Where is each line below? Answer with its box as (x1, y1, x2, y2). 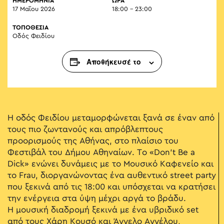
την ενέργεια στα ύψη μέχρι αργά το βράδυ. (7, 194, 186, 203)
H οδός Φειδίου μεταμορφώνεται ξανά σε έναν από (7, 114, 214, 122)
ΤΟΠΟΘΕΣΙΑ (12, 24, 48, 31)
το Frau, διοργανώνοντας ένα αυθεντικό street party (7, 171, 216, 180)
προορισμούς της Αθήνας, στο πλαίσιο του (7, 137, 178, 145)
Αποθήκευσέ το (86, 56, 141, 67)
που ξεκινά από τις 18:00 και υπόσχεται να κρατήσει (7, 183, 215, 191)
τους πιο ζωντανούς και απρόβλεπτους (7, 125, 163, 134)
